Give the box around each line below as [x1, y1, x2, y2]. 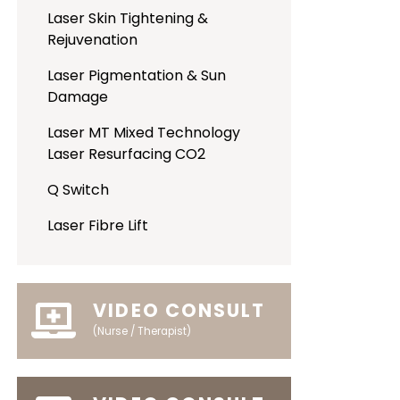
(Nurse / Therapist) [93, 324, 192, 339]
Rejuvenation [47, 29, 138, 50]
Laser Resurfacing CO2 [47, 144, 206, 164]
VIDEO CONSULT [93, 297, 266, 323]
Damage [47, 87, 109, 107]
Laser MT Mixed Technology [47, 122, 241, 143]
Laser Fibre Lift [47, 215, 149, 236]
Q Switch [47, 179, 110, 200]
